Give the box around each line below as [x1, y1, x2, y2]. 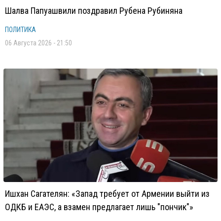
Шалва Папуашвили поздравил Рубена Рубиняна [5, 5, 183, 16]
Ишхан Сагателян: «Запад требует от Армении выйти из [5, 188, 210, 199]
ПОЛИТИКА [5, 26, 36, 34]
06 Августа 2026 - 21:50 [5, 39, 72, 47]
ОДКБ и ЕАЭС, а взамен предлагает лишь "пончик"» [5, 202, 193, 212]
